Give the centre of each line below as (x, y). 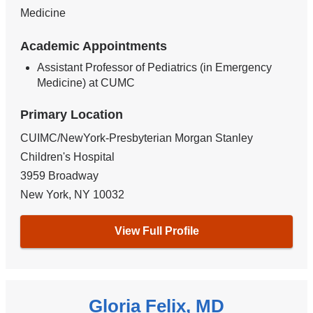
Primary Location (72, 114)
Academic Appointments (94, 46)
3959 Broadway (60, 175)
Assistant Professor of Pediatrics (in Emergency (155, 67)
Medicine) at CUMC (86, 82)
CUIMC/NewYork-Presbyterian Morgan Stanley (137, 138)
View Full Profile (156, 231)
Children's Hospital (68, 156)
